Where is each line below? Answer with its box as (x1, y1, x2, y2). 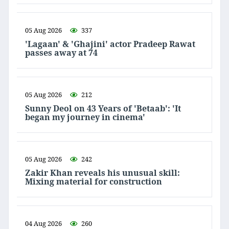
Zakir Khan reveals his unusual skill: (25, 167, 180, 179)
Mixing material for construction (25, 176, 162, 188)
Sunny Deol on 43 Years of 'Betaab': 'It (25, 103, 181, 114)
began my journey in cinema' (25, 111, 145, 123)
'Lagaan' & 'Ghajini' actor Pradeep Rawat (25, 38, 195, 50)
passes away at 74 (25, 47, 98, 59)
